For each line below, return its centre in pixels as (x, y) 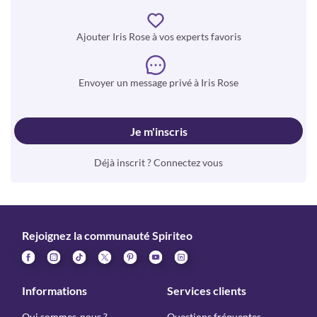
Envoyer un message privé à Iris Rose (158, 82)
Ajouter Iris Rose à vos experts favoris (158, 36)
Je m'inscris (159, 131)
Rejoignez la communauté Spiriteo (107, 235)
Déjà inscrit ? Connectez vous (158, 162)
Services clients (207, 290)
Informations (54, 290)
